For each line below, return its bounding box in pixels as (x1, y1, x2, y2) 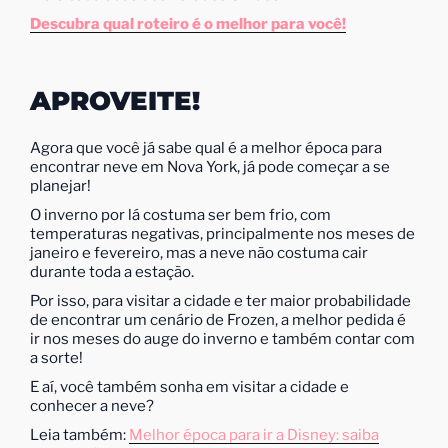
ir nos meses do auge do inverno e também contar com (30, 329, 415, 348)
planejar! (30, 176, 91, 195)
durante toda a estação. (30, 262, 194, 281)
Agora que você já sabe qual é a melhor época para (30, 138, 382, 157)
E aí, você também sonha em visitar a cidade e (30, 377, 349, 396)
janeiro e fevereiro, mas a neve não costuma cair (30, 243, 368, 262)
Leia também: (30, 425, 129, 444)
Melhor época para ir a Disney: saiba (129, 425, 379, 444)
